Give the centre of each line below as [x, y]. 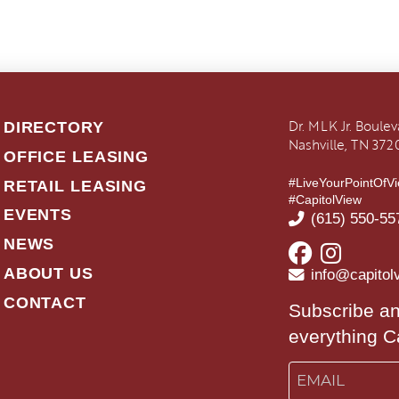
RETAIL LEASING [75, 186]
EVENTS [38, 215]
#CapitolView [325, 200]
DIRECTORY [53, 128]
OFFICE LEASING [76, 156]
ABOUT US [48, 273]
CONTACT [45, 302]
